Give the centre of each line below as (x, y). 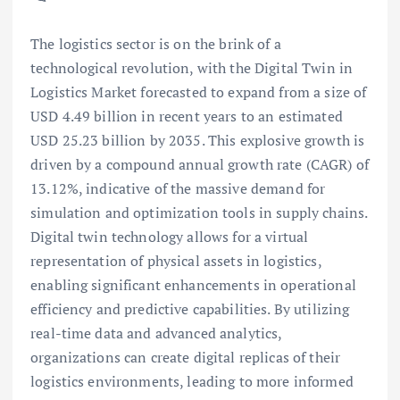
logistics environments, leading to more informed (192, 382)
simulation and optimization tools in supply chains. (199, 213)
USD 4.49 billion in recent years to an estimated (187, 117)
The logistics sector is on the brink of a (156, 44)
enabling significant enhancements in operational (193, 285)
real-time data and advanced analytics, (156, 333)
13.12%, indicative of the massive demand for (178, 189)
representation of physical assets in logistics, (176, 261)
